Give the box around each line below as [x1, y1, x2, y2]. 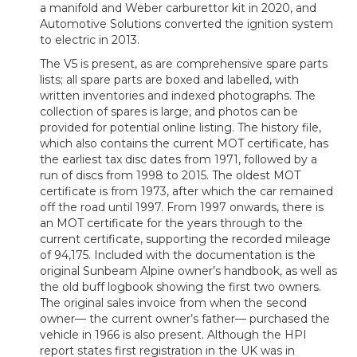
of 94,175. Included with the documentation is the [40, 248, 316, 263]
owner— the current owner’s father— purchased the [40, 312, 330, 327]
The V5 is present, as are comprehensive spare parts [40, 57, 328, 72]
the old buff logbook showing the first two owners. [40, 280, 321, 295]
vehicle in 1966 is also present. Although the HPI [40, 328, 307, 343]
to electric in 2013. [40, 33, 139, 48]
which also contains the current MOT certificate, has [40, 136, 328, 151]
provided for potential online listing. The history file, [40, 120, 321, 135]
